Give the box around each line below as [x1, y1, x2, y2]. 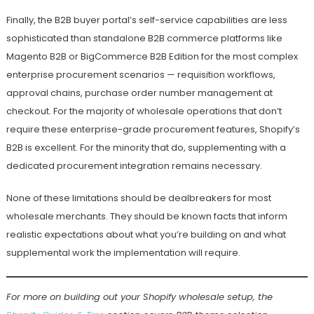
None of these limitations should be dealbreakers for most [6, 191, 271, 205]
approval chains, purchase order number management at [6, 86, 273, 100]
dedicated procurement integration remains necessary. [6, 159, 262, 173]
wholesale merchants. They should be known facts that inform [6, 210, 287, 224]
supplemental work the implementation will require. [6, 246, 240, 260]
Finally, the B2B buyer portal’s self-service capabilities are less [6, 13, 287, 27]
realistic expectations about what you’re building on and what [6, 228, 286, 242]
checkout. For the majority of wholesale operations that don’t [6, 104, 282, 118]
